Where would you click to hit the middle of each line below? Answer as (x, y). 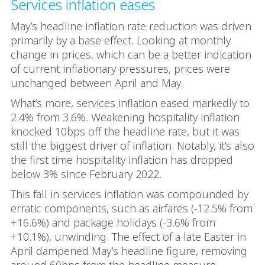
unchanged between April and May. (97, 83)
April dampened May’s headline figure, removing (129, 251)
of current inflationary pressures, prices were (120, 69)
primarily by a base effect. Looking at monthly (121, 40)
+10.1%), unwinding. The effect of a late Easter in (128, 237)
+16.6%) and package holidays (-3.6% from (113, 222)
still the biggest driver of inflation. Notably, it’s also (132, 146)
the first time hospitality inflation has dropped (122, 160)
